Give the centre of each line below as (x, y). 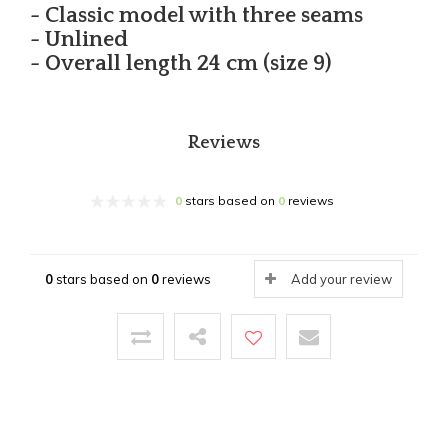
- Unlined (79, 40)
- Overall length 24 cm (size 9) (181, 64)
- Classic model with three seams (196, 16)
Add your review (341, 279)
